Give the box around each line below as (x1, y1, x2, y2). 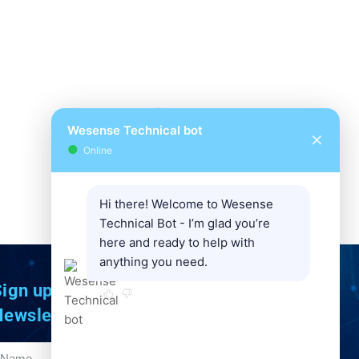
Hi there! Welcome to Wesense (99, 196, 273, 212)
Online (79, 144, 112, 156)
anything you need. (99, 254, 208, 269)
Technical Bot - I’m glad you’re (99, 216, 270, 231)
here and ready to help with (99, 235, 255, 250)
